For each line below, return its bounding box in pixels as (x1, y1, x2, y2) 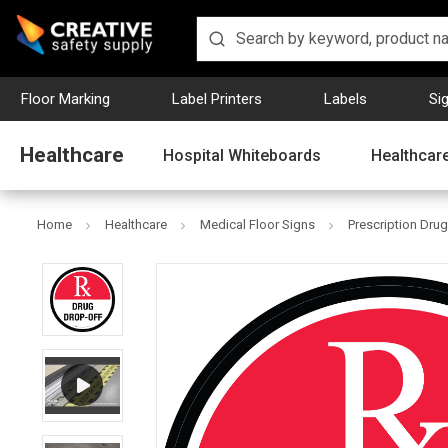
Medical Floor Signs (200, 217, 315, 232)
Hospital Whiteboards (163, 145, 321, 165)
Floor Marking (21, 89, 110, 108)
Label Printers (172, 89, 262, 108)
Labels (324, 89, 367, 108)
